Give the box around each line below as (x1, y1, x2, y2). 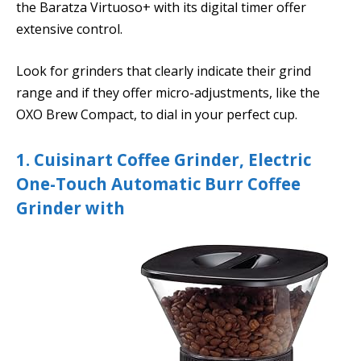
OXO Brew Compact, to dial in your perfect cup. (16, 105, 297, 123)
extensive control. (16, 19, 122, 38)
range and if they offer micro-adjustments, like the (16, 83, 320, 102)
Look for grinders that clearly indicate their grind (16, 61, 311, 80)
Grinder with (16, 197, 125, 220)
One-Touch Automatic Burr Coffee (16, 172, 301, 196)
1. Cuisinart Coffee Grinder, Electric (16, 148, 311, 172)
